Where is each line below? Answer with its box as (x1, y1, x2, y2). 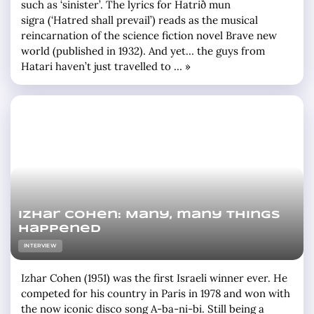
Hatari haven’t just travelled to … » (21, 60, 191, 74)
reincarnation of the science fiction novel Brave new (21, 29, 277, 43)
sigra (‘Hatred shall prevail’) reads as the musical (21, 13, 258, 27)
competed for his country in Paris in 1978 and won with (21, 287, 290, 301)
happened (18, 224, 102, 235)
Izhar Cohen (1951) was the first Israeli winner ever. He (21, 271, 287, 285)
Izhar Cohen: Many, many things (18, 210, 281, 221)
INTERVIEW (23, 243, 57, 250)
